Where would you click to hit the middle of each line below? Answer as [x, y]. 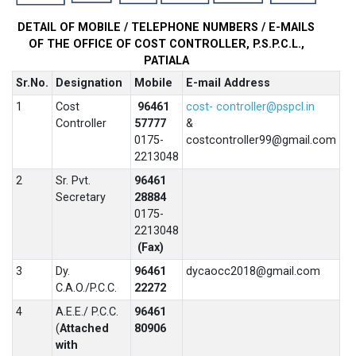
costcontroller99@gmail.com [261, 140]
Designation [89, 83]
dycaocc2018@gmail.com [253, 271]
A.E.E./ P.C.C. [87, 311]
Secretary [81, 197]
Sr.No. [32, 83]
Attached [84, 328]
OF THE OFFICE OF [81, 44]
